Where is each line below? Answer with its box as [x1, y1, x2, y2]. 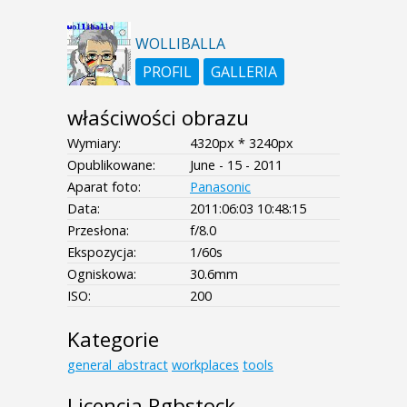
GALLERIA [211, 62, 277, 83]
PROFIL [143, 62, 192, 83]
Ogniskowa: [67, 265, 136, 283]
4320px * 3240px [190, 134, 293, 153]
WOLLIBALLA [135, 34, 225, 55]
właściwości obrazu [67, 104, 249, 133]
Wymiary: [67, 134, 121, 153]
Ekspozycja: [67, 243, 136, 262]
